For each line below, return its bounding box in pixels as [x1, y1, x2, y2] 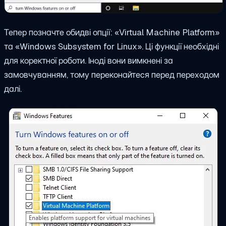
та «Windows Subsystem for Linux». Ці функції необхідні [4, 40, 219, 52]
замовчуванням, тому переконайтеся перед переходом [4, 69, 219, 80]
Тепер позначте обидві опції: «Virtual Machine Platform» [4, 26, 219, 38]
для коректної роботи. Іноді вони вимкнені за [4, 54, 173, 66]
